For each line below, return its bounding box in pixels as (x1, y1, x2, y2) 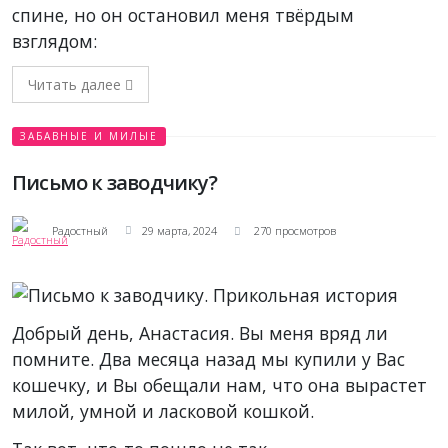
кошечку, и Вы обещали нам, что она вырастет (12, 372, 427, 397)
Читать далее (28, 74, 125, 94)
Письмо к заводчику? (12, 168, 217, 196)
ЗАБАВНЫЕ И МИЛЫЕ (20, 128, 158, 143)
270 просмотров (251, 222, 336, 238)
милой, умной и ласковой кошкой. (12, 398, 314, 423)
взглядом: (12, 28, 97, 53)
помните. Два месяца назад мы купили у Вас (12, 346, 405, 371)
